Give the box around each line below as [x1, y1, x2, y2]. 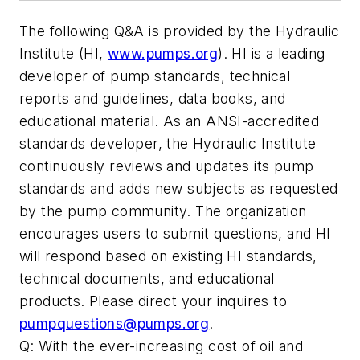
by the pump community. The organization [19, 202, 307, 220]
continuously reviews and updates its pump [19, 157, 314, 175]
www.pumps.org [108, 45, 219, 63]
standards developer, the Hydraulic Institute [19, 135, 317, 153]
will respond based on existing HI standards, [19, 247, 317, 265]
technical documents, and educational [19, 270, 275, 288]
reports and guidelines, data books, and [19, 90, 286, 108]
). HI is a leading [218, 45, 325, 63]
